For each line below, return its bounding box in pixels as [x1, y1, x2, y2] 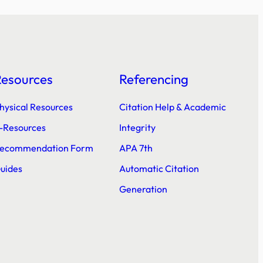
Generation [119, 183, 167, 195]
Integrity [119, 122, 156, 133]
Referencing [119, 71, 188, 87]
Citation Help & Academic [119, 101, 226, 113]
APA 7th [119, 142, 153, 154]
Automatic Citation [119, 163, 199, 174]
